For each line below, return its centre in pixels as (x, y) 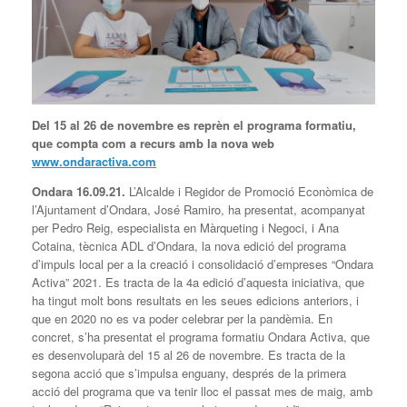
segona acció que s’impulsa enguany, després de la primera (189, 372)
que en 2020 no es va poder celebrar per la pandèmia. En (182, 318)
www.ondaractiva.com (94, 161)
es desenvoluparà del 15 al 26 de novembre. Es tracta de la (189, 354)
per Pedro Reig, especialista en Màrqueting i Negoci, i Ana (185, 227)
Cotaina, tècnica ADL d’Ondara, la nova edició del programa (189, 245)
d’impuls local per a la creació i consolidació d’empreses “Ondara (203, 263)
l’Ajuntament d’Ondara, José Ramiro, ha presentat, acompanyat (199, 209)
